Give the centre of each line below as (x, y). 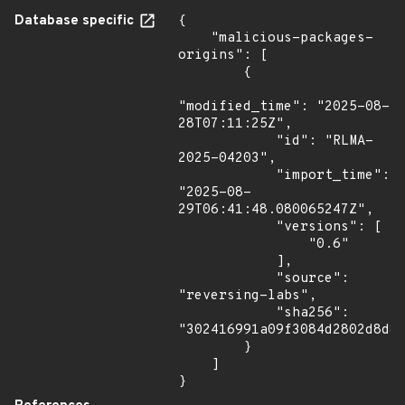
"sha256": (227, 313)
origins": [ (223, 56)
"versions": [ (227, 227)
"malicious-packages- (194, 38)
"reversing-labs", (247, 296)
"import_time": (227, 176)
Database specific (76, 21)
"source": (227, 279)
